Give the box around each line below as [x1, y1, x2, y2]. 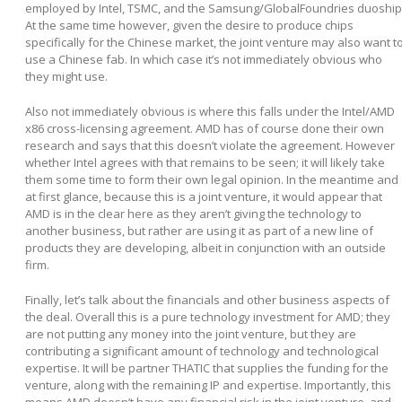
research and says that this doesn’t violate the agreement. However [25, 137, 395, 154]
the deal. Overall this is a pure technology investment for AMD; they [25, 309, 390, 326]
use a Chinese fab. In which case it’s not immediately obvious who [25, 51, 382, 68]
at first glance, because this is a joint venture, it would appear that [25, 188, 382, 205]
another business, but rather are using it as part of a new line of [25, 223, 373, 240]
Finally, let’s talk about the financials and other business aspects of [25, 292, 389, 309]
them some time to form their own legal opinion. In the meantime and [25, 171, 398, 188]
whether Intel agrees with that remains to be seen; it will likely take [25, 154, 385, 171]
